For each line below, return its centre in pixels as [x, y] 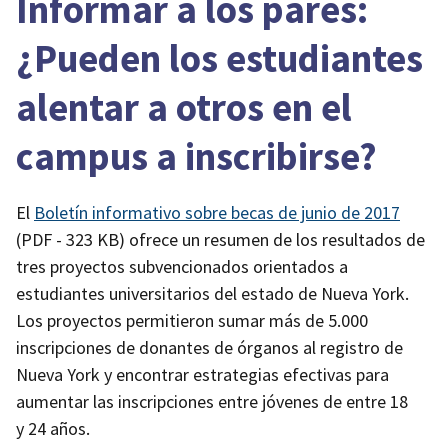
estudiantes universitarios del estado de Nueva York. [212, 294]
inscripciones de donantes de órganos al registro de [209, 348]
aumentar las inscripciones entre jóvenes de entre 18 [212, 402]
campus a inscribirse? [196, 156]
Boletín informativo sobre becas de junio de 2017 [217, 213]
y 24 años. [53, 429]
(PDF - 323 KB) [70, 240]
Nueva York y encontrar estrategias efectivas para [202, 375]
